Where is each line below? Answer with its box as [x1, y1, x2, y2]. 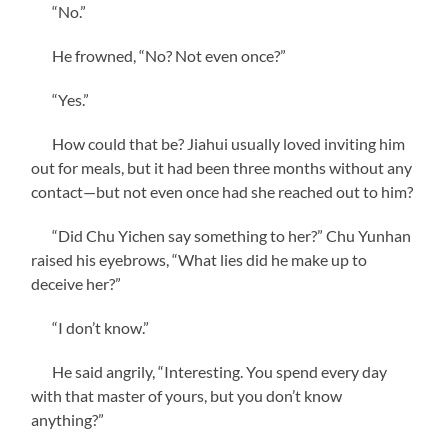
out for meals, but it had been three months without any [31, 157, 413, 177]
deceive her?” [31, 273, 122, 293]
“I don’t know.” [31, 317, 150, 337]
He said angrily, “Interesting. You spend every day [31, 361, 388, 381]
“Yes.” [31, 89, 90, 109]
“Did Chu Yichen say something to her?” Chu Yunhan [31, 225, 412, 245]
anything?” [31, 409, 105, 429]
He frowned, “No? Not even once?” [31, 45, 287, 65]
